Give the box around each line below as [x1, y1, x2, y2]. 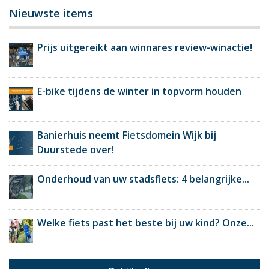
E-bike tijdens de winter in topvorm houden [37, 85, 241, 98]
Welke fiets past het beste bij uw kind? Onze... [37, 216, 254, 230]
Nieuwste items [9, 6, 93, 21]
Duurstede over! [37, 143, 114, 157]
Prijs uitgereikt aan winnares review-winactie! [37, 41, 252, 55]
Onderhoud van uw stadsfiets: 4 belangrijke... [37, 172, 249, 186]
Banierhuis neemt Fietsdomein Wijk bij [37, 128, 216, 142]
